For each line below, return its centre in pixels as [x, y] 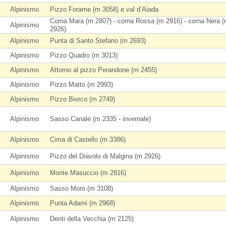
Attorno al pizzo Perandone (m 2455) [103, 70]
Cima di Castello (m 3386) [88, 139]
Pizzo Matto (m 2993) [81, 84]
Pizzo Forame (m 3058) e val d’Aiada [104, 9]
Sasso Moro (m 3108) [81, 188]
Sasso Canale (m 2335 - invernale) [100, 119]
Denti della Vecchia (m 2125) [92, 219]
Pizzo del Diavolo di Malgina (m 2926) [105, 156]
